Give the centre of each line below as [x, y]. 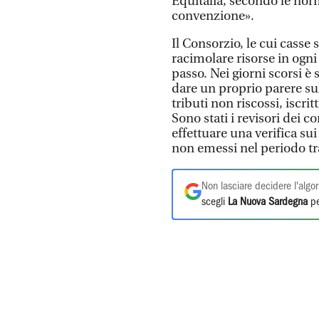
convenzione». [213, 16]
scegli [215, 202]
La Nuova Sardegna [268, 202]
